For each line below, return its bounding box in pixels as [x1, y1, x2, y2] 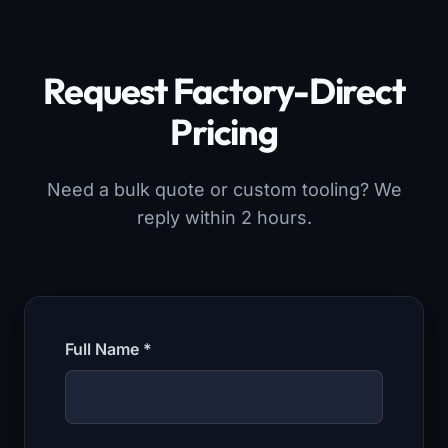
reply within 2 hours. [136, 207, 312, 229]
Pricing [169, 109, 279, 155]
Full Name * [65, 339, 152, 360]
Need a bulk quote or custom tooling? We [46, 179, 402, 201]
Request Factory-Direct [42, 68, 406, 114]
